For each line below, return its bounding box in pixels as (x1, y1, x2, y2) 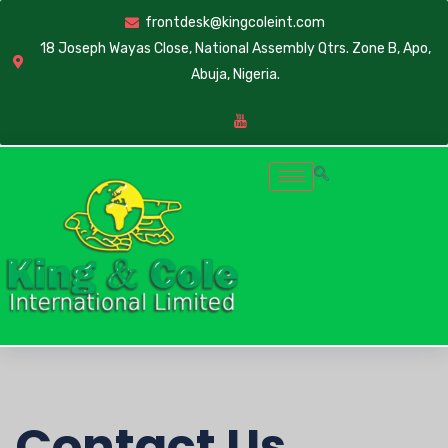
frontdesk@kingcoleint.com (145, 14, 326, 31)
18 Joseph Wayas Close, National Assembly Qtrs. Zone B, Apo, (39, 40, 431, 57)
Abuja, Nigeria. (190, 66, 280, 83)
